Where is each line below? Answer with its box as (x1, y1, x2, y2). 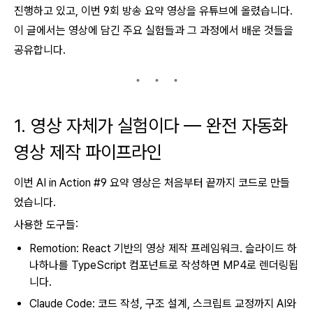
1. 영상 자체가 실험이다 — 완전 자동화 (14, 115, 288, 136)
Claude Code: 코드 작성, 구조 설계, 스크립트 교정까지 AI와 (29, 297, 296, 310)
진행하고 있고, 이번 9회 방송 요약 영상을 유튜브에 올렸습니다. (14, 4, 293, 17)
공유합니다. (14, 43, 66, 57)
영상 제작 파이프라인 (14, 141, 162, 163)
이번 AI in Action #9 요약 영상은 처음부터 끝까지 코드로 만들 (14, 176, 290, 189)
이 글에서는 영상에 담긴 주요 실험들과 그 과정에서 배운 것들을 (14, 24, 293, 37)
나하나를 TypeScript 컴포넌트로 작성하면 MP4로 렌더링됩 (29, 259, 298, 272)
